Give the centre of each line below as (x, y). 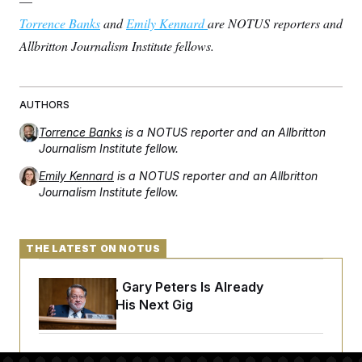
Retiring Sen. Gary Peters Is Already (151, 287)
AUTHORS (44, 105)
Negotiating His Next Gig (116, 305)
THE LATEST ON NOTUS (93, 248)
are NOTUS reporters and (275, 23)
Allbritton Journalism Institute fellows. (117, 46)
